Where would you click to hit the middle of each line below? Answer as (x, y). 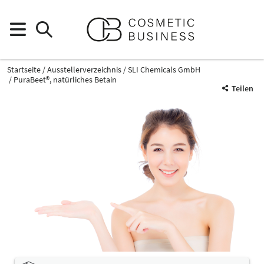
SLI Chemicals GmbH (164, 70)
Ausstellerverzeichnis (84, 70)
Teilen (242, 88)
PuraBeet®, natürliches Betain (65, 80)
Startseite (24, 70)
